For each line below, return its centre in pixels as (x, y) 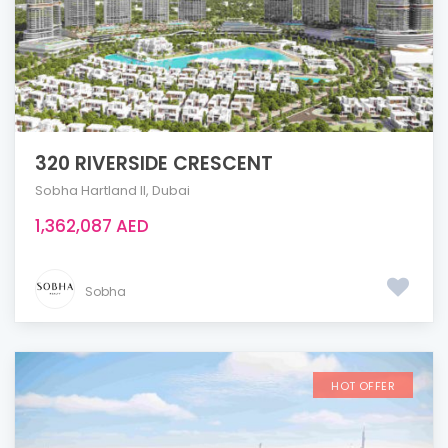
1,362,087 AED (92, 225)
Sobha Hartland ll (90, 190)
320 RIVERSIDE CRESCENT (154, 163)
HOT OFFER (363, 385)
